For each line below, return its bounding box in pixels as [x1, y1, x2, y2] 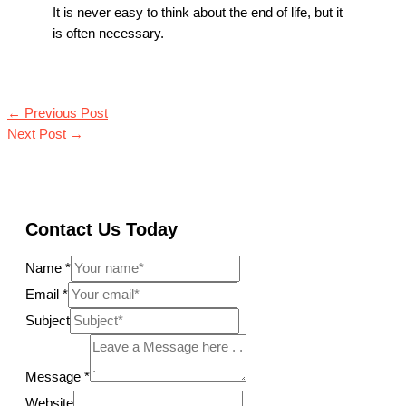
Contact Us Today [25, 218, 178, 239]
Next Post [7, 126, 70, 141]
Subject [25, 313, 70, 328]
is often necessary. [53, 26, 164, 42]
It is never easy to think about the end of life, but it [53, 5, 343, 21]
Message [25, 369, 84, 384]
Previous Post [21, 105, 108, 121]
